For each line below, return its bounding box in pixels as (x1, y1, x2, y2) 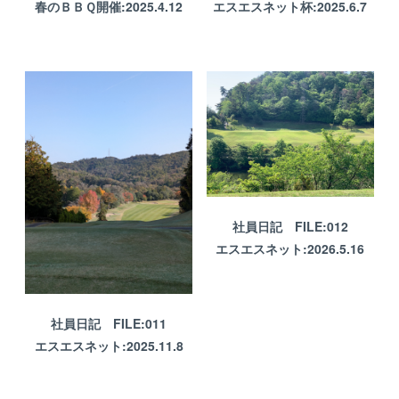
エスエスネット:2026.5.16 (216, 239, 365, 257)
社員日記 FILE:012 (232, 216, 348, 235)
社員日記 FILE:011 (51, 313, 167, 332)
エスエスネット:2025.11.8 (34, 336, 183, 354)
